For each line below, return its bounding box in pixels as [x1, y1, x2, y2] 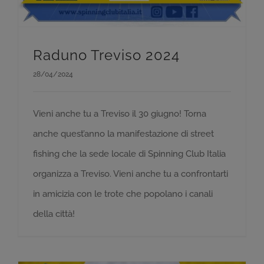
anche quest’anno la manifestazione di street [33, 128, 214, 139]
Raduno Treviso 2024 [33, 47, 180, 64]
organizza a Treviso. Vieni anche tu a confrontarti [33, 169, 228, 179]
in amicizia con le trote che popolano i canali [33, 189, 213, 199]
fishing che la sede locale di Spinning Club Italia [33, 148, 226, 159]
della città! [33, 209, 75, 219]
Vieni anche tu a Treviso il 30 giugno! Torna [33, 108, 206, 119]
